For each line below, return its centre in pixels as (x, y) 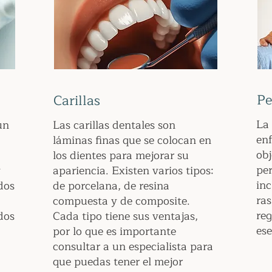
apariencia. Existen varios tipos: (133, 171)
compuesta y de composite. (121, 201)
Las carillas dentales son (114, 125)
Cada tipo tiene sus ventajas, (125, 216)
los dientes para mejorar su (121, 155)
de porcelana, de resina (111, 186)
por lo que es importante (114, 231)
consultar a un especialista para (133, 246)
